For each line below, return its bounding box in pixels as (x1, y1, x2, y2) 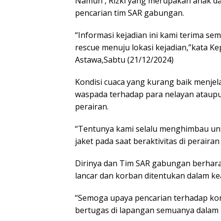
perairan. (75, 101, 109, 112)
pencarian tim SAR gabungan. (75, 7, 184, 18)
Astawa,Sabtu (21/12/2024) (75, 54, 174, 65)
